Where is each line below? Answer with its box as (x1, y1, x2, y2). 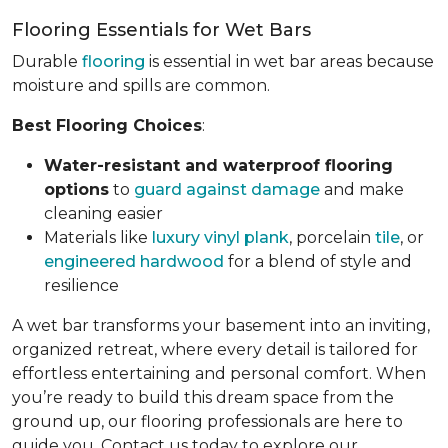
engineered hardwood (44, 252, 224, 271)
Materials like (44, 228, 152, 247)
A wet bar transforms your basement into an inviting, (12, 316, 430, 335)
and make (320, 180, 404, 199)
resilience (44, 276, 119, 295)
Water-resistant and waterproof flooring (44, 156, 393, 175)
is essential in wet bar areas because (145, 52, 434, 71)
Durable (12, 52, 82, 71)
